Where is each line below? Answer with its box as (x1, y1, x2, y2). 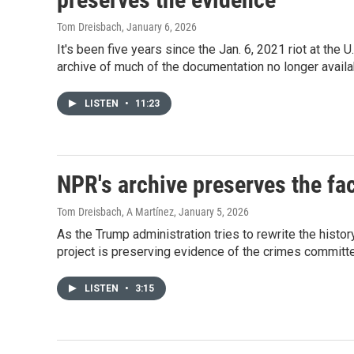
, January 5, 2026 (174, 205, 249, 218)
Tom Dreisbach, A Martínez (57, 205, 174, 218)
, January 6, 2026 (122, 21, 197, 33)
